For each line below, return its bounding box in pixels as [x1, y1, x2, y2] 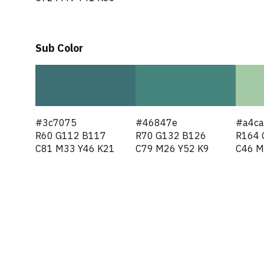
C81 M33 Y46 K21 [35, 142, 115, 157]
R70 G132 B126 [135, 129, 206, 144]
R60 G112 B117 [35, 129, 106, 144]
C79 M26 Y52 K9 [135, 142, 209, 157]
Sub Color [35, 40, 83, 57]
